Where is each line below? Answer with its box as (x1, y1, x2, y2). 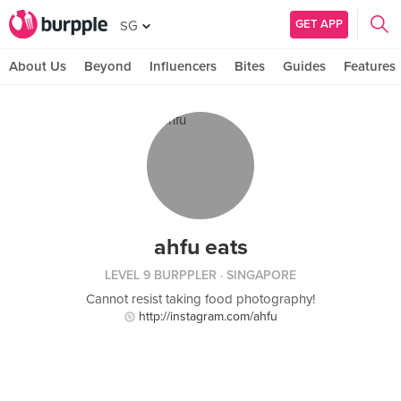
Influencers (149, 58, 217, 74)
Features (344, 58, 396, 74)
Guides (283, 58, 326, 74)
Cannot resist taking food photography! (86, 291, 315, 307)
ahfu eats (153, 234, 248, 260)
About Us (9, 58, 66, 74)
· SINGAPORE (217, 268, 296, 283)
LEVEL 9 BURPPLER (105, 268, 217, 283)
